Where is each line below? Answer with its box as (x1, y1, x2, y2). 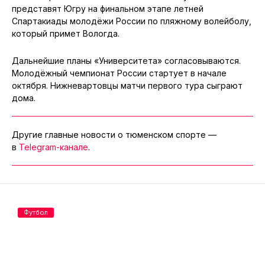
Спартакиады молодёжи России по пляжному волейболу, (12, 15, 251, 26)
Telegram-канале (19, 141, 88, 152)
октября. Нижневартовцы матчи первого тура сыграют (12, 80, 243, 91)
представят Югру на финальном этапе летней (12, 3, 203, 14)
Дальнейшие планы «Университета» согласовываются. (12, 55, 241, 66)
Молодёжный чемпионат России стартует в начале (12, 67, 227, 78)
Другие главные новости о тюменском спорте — (12, 129, 216, 140)
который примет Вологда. (12, 28, 119, 38)
